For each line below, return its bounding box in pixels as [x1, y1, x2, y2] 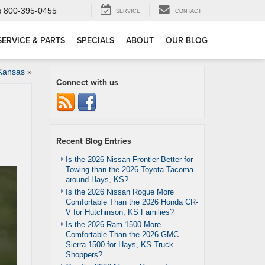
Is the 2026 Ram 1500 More [65, 220, 161, 229]
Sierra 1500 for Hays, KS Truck [65, 240, 173, 249]
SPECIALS [77, 34, 114, 47]
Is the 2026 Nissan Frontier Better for [65, 155, 193, 164]
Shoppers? [65, 250, 102, 259]
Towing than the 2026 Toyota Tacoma [65, 165, 193, 174]
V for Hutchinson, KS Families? [65, 208, 174, 216]
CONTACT [175, 8, 202, 15]
